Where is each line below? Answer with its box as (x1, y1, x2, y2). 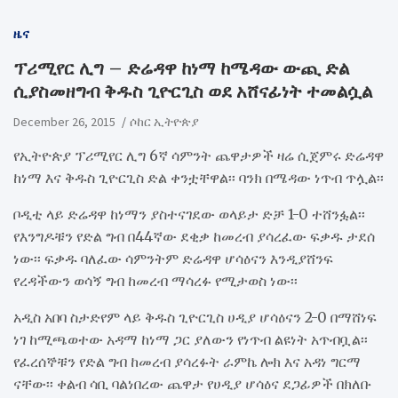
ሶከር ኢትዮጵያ (130, 113, 199, 130)
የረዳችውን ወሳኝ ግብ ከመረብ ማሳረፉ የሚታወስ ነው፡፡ (13, 271, 298, 290)
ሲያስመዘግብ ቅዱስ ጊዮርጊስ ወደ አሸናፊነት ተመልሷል (13, 79, 372, 102)
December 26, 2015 (13, 113, 115, 130)
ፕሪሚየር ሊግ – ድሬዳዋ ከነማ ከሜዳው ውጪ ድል (13, 56, 349, 79)
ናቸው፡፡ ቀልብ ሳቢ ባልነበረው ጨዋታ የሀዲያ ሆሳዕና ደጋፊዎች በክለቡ (13, 374, 371, 393)
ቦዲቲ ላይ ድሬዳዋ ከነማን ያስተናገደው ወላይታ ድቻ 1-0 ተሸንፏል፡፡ (13, 204, 365, 223)
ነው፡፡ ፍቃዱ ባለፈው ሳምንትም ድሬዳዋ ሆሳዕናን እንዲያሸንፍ (13, 249, 333, 267)
